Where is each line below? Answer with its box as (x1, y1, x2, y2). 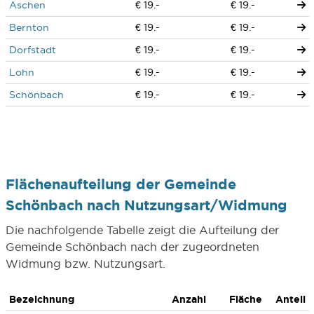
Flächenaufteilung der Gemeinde (5, 176, 236, 192)
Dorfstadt (8, 44, 56, 55)
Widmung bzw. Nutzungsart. (5, 257, 165, 270)
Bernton (8, 22, 49, 33)
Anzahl (171, 294, 206, 305)
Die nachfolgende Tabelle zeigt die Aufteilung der (5, 224, 279, 236)
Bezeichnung (8, 294, 74, 305)
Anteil (275, 294, 306, 305)
